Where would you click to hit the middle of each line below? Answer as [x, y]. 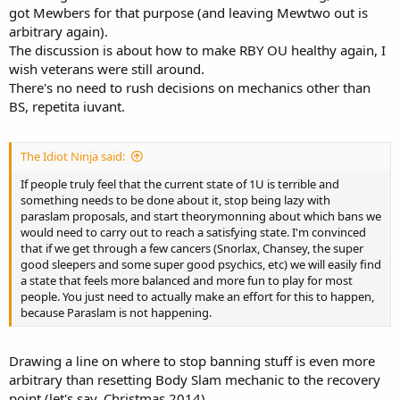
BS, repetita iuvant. [67, 107]
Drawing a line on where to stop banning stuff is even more [192, 361]
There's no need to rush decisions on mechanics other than [190, 88]
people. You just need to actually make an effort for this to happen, [197, 296]
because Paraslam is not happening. [116, 312]
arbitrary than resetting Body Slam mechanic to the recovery [195, 380]
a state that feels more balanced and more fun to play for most [187, 280]
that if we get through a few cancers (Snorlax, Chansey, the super [192, 248]
